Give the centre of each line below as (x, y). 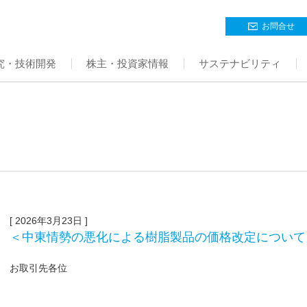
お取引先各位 (38, 268)
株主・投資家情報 (127, 63)
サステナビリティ (240, 63)
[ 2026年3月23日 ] (49, 220)
